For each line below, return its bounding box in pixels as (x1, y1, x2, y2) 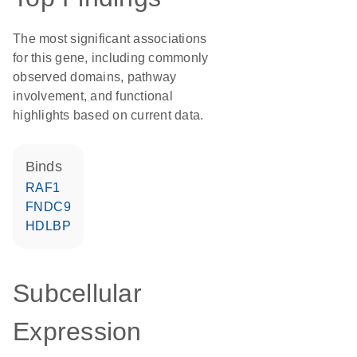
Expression (13, 317, 142, 346)
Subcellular (13, 279, 142, 308)
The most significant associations (13, 32, 207, 45)
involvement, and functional (13, 89, 173, 103)
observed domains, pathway (13, 70, 177, 84)
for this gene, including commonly (13, 51, 209, 65)
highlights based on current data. (13, 108, 204, 122)
